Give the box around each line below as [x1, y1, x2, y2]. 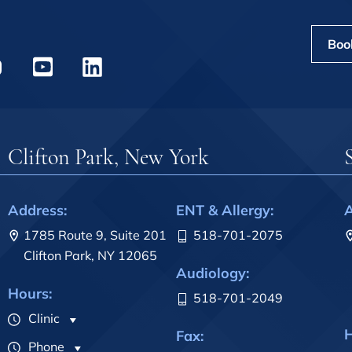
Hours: [8, 284, 52, 303]
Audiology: [176, 264, 249, 283]
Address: [8, 201, 67, 220]
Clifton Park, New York [8, 144, 209, 171]
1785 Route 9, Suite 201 [24, 227, 167, 244]
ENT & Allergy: [176, 201, 273, 220]
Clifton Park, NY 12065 [24, 247, 157, 264]
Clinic [25, 310, 60, 327]
